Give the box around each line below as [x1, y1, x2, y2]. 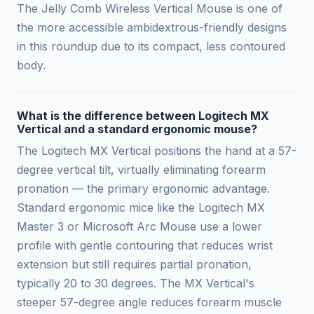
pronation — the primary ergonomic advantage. [17, 181, 270, 196]
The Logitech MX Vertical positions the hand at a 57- [17, 143, 296, 158]
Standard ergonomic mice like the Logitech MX [17, 200, 265, 214]
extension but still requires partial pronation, [17, 257, 252, 271]
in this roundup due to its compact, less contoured [17, 39, 285, 53]
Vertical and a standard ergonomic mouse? [17, 121, 257, 136]
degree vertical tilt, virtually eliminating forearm [17, 162, 266, 177]
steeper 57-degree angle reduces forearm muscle [17, 294, 282, 309]
